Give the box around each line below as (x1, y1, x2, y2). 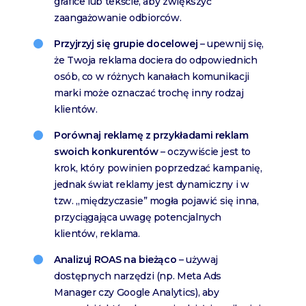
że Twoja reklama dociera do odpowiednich (54, 54, 258, 67)
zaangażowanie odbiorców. (54, 12, 182, 25)
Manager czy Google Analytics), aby (54, 286, 219, 299)
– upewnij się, (199, 38, 264, 51)
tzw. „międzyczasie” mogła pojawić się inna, (54, 195, 259, 208)
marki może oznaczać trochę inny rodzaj (54, 87, 244, 100)
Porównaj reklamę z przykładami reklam (54, 129, 249, 142)
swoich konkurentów (54, 145, 158, 158)
